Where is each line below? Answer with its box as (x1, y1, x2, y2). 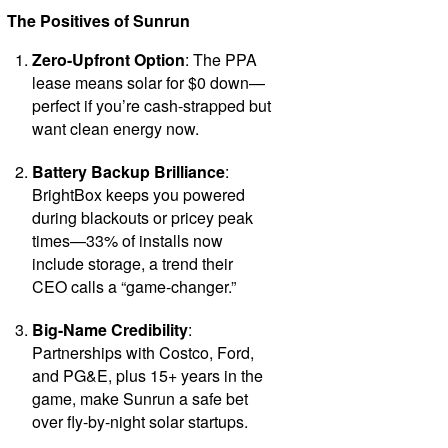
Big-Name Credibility (31, 317, 188, 341)
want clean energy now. (31, 116, 199, 140)
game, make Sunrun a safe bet (31, 386, 248, 410)
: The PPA (184, 47, 257, 71)
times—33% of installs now (31, 228, 223, 252)
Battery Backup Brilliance (31, 159, 225, 183)
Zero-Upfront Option (31, 47, 185, 71)
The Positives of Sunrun (6, 8, 190, 32)
